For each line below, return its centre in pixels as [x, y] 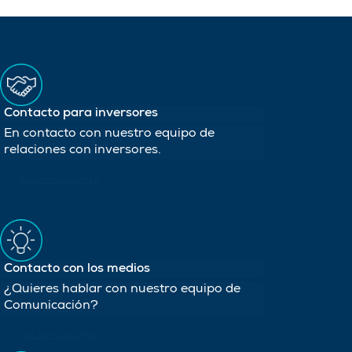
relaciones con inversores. [82, 150]
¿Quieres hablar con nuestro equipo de [122, 290]
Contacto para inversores [81, 114]
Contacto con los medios [77, 269]
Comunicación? [51, 306]
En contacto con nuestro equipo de [109, 134]
